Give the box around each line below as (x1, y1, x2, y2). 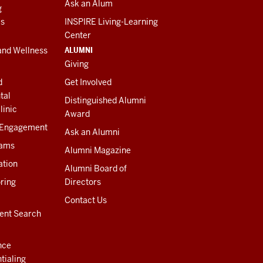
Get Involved (64, 77, 112, 88)
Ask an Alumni (64, 127, 120, 138)
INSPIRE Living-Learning (64, 16, 158, 28)
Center (64, 30, 91, 41)
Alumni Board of (64, 163, 127, 174)
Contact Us (64, 195, 107, 206)
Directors (64, 177, 101, 188)
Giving (64, 59, 89, 70)
